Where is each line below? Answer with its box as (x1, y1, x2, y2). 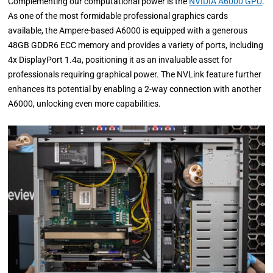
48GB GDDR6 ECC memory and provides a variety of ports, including (8, 40, 264, 51)
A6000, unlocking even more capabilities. (8, 99, 161, 109)
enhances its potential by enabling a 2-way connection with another (8, 84, 262, 94)
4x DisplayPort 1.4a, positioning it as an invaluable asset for (8, 55, 233, 65)
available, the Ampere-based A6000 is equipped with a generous (8, 26, 248, 36)
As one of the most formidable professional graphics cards (8, 11, 229, 21)
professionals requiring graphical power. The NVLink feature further (8, 69, 262, 80)
